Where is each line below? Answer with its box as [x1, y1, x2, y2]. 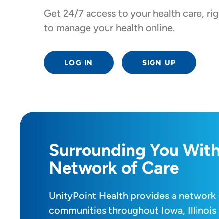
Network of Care [49, 157, 179, 178]
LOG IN [65, 58, 93, 67]
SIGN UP [142, 58, 176, 67]
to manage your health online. [44, 22, 175, 34]
